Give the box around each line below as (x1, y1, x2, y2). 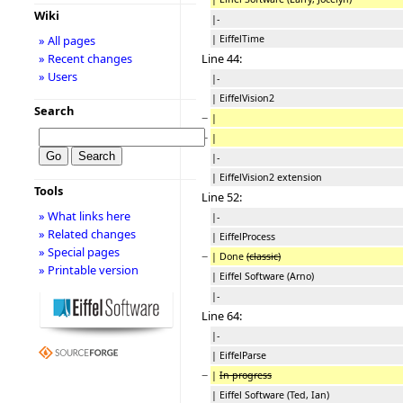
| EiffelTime (211, 31, 264, 45)
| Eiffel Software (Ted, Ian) (211, 388, 329, 401)
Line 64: (201, 307, 242, 324)
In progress (219, 368, 272, 381)
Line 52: (201, 188, 242, 205)
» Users (38, 68, 77, 85)
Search (33, 103, 74, 119)
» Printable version (38, 262, 139, 278)
